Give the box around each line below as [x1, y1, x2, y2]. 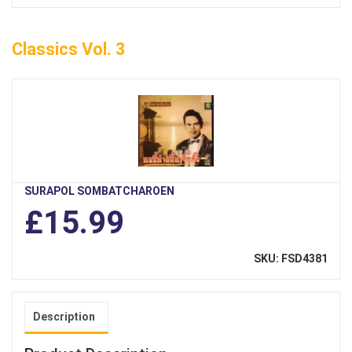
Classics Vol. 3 [12, 39, 126, 60]
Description [33, 310, 95, 324]
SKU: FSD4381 [254, 252, 328, 266]
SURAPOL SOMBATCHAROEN [24, 185, 174, 198]
